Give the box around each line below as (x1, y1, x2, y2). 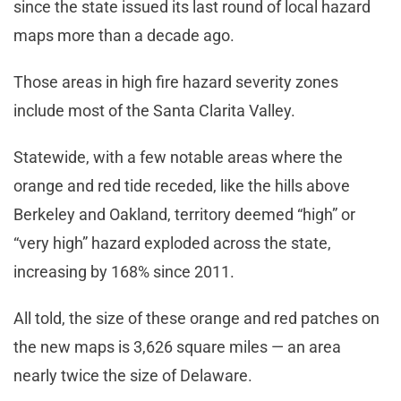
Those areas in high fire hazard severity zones (13, 73, 338, 92)
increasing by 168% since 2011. (13, 262, 238, 282)
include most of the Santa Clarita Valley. (13, 101, 299, 121)
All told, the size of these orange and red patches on (13, 309, 380, 328)
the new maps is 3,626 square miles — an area (13, 337, 341, 357)
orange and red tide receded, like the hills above (13, 176, 350, 196)
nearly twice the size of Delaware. (13, 366, 256, 386)
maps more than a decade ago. (13, 26, 238, 46)
